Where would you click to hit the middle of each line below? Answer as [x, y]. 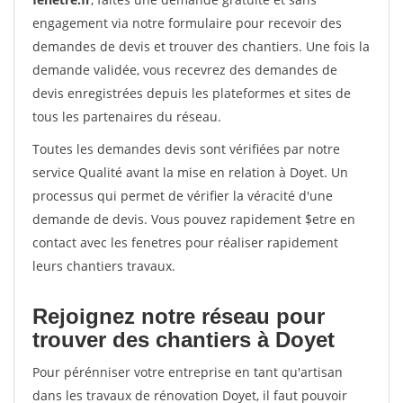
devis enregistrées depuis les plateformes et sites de [192, 93]
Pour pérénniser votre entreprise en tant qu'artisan [188, 372]
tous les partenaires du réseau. [127, 116]
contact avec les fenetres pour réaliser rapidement [185, 242]
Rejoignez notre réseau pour [179, 316]
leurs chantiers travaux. [104, 266]
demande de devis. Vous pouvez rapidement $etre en [194, 219]
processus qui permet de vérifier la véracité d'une [183, 196]
